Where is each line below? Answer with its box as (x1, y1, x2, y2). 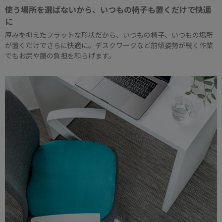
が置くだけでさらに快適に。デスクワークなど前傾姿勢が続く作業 (5, 40, 213, 50)
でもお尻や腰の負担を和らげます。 (5, 50, 115, 60)
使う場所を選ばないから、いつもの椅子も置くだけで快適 (5, 3, 211, 15)
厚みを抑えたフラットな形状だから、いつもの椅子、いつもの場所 (5, 29, 213, 40)
